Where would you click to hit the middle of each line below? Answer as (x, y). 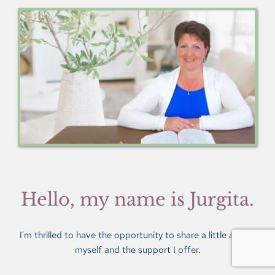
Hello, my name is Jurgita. (137, 199)
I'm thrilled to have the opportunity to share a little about (136, 235)
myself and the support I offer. (137, 250)
